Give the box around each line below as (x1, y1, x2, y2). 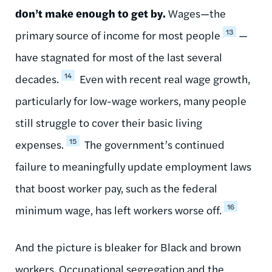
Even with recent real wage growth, (77, 70, 250, 86)
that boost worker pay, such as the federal (15, 180, 217, 195)
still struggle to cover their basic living (15, 114, 202, 130)
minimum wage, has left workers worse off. (15, 202, 222, 217)
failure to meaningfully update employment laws (15, 158, 251, 174)
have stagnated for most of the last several (15, 49, 222, 64)
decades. (15, 70, 59, 86)
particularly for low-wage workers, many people (15, 92, 246, 108)
